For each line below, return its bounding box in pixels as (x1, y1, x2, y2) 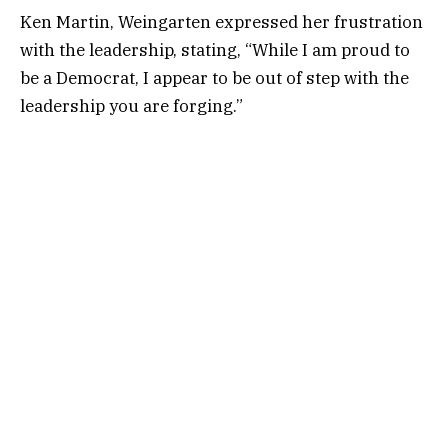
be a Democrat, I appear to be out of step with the (20, 66, 409, 89)
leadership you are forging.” (20, 94, 243, 117)
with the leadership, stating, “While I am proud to (20, 38, 410, 61)
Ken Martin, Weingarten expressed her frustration (20, 10, 423, 33)
